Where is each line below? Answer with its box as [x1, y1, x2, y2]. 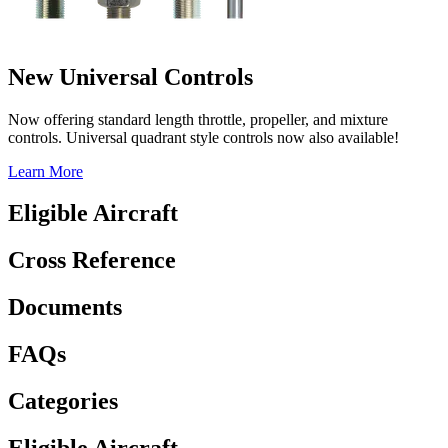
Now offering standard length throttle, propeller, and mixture [8, 110, 388, 128]
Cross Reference [8, 247, 176, 274]
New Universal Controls [8, 63, 253, 90]
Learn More [8, 162, 83, 180]
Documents [8, 294, 122, 321]
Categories [8, 388, 118, 415]
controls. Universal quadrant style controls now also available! [8, 128, 399, 146]
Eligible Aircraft [8, 200, 178, 227]
